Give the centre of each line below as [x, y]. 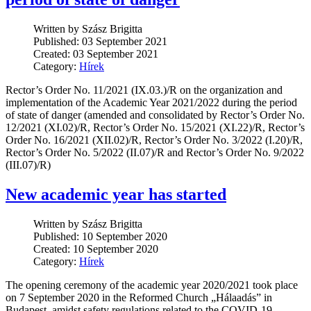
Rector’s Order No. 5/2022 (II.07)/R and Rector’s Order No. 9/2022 [155, 153]
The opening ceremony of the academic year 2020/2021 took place [152, 285]
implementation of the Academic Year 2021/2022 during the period [151, 103]
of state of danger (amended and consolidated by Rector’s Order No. [155, 115]
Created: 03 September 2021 [96, 54]
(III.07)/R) [28, 165]
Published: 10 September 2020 [100, 236]
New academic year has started [116, 195]
